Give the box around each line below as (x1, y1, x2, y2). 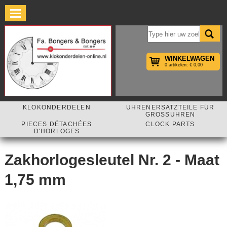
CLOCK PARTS (145, 121, 195, 128)
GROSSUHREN (145, 111, 191, 119)
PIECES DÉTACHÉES (21, 121, 92, 128)
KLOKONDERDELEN (23, 104, 91, 111)
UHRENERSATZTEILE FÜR (126, 104, 215, 111)
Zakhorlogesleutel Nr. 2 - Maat (4, 152, 219, 169)
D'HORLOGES (33, 128, 80, 135)
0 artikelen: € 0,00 (164, 62, 203, 67)
